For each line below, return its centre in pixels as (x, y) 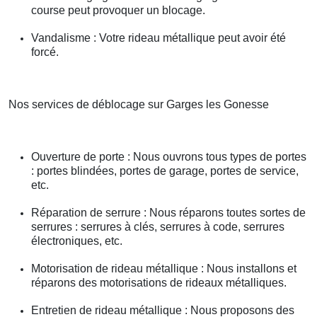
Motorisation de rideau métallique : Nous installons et (164, 269)
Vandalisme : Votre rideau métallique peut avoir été (158, 38)
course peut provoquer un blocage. (118, 11)
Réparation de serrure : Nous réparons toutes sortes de (168, 213)
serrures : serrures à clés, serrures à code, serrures (158, 227)
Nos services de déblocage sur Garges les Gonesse (139, 105)
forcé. (45, 52)
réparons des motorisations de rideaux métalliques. (159, 283)
